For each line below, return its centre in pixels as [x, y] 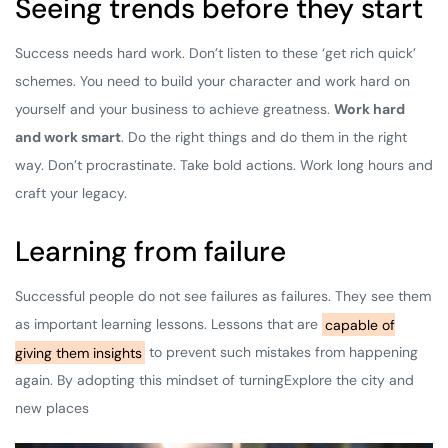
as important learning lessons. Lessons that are [168, 324]
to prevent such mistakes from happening [281, 352]
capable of [359, 324]
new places [52, 408]
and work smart [68, 137]
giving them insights [78, 352]
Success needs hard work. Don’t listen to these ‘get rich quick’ [215, 53]
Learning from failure [150, 252]
